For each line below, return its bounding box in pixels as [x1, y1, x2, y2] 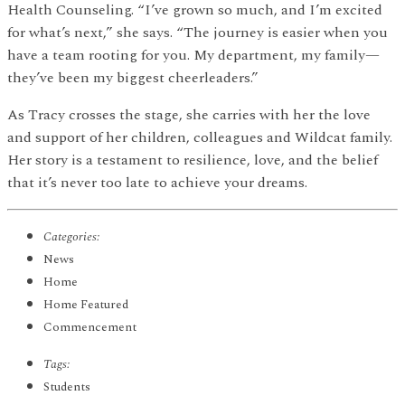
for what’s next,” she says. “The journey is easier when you [7, 21, 388, 43]
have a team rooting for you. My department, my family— [7, 43, 380, 66]
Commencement [43, 317, 137, 336]
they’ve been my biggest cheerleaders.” [7, 66, 262, 89]
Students [43, 377, 90, 396]
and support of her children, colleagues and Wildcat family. [7, 126, 392, 148]
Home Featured [43, 295, 128, 314]
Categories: [43, 227, 99, 246]
